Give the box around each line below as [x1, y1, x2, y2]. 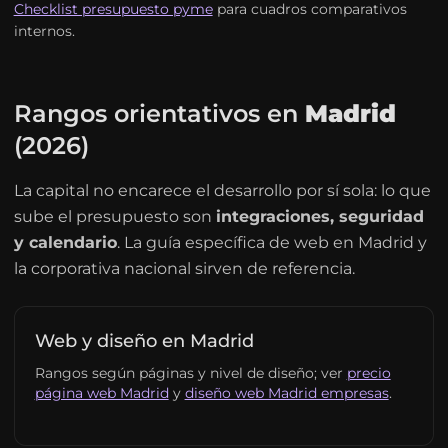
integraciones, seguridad [215, 207, 424, 226]
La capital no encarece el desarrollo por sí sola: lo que [13, 181, 431, 200]
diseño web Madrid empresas [184, 384, 389, 402]
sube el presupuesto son [13, 207, 216, 226]
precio [346, 364, 391, 382]
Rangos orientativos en [13, 99, 305, 128]
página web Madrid [34, 384, 169, 402]
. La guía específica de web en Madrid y [116, 233, 427, 252]
